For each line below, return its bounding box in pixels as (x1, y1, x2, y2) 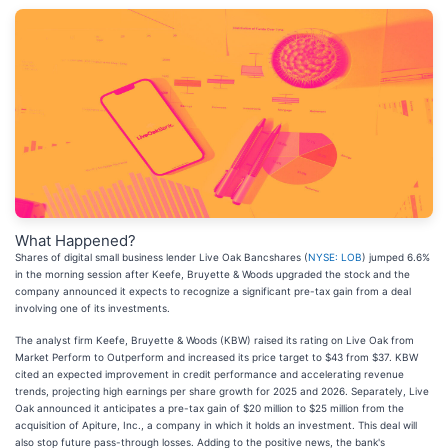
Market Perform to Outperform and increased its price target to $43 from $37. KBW (15, 351, 418, 363)
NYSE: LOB (308, 251, 362, 263)
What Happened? (15, 231, 136, 250)
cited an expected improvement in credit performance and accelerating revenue (15, 368, 404, 380)
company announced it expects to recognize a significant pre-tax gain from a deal (15, 285, 411, 297)
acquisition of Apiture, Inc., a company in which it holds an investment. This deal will (15, 419, 417, 431)
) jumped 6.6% (362, 251, 430, 263)
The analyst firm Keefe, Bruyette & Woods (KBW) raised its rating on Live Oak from (15, 334, 414, 346)
